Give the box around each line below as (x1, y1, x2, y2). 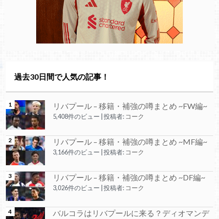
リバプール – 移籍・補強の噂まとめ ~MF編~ (52, 137, 207, 147)
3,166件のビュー (52, 148, 100, 156)
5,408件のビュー (52, 112, 100, 121)
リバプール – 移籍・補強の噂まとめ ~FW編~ (52, 101, 207, 111)
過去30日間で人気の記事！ (14, 71, 109, 81)
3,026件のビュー (52, 184, 100, 192)
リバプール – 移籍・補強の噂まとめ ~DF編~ (52, 173, 205, 182)
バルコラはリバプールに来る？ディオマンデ (52, 208, 209, 218)
